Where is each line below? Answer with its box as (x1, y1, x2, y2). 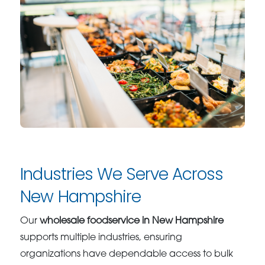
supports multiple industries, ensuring (20, 233, 183, 243)
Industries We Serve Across (20, 163, 224, 186)
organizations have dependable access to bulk (20, 250, 234, 260)
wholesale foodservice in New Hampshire (40, 216, 224, 227)
